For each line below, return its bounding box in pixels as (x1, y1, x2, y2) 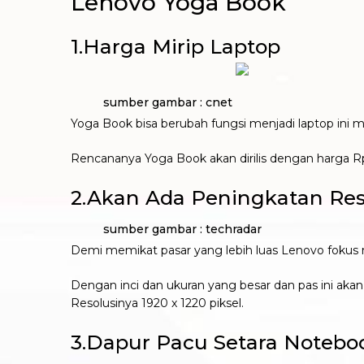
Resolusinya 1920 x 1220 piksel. (71, 296, 244, 310)
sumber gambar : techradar (71, 222, 262, 236)
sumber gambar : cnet (71, 94, 232, 110)
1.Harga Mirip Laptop (71, 34, 280, 58)
